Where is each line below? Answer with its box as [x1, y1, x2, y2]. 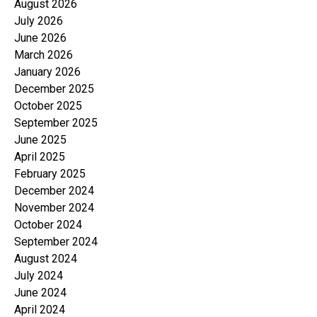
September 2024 [14, 235, 98, 249]
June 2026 [14, 31, 67, 45]
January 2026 [14, 65, 81, 79]
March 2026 [14, 48, 73, 62]
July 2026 [14, 14, 63, 28]
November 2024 [14, 201, 94, 215]
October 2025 [14, 99, 82, 113]
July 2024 [14, 269, 63, 283]
